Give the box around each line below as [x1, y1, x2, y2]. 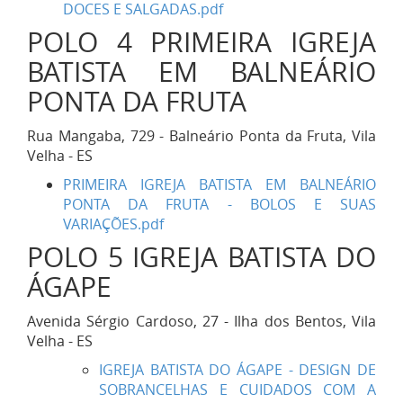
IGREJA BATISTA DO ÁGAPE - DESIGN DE [99, 360, 376, 380]
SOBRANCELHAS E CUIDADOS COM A [99, 380, 376, 399]
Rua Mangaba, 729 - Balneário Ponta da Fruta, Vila [27, 126, 376, 146]
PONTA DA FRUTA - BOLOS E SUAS [63, 194, 376, 214]
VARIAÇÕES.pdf [63, 214, 164, 234]
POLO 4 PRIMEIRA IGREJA [27, 24, 376, 60]
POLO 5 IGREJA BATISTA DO [27, 239, 376, 275]
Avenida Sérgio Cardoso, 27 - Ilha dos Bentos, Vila [27, 311, 376, 331]
